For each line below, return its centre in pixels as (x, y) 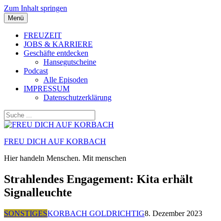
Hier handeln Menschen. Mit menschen (65, 158)
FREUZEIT (43, 35)
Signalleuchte (38, 192)
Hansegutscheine (70, 62)
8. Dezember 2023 (173, 213)
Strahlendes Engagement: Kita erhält (98, 179)
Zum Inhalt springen (36, 8)
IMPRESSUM (47, 89)
